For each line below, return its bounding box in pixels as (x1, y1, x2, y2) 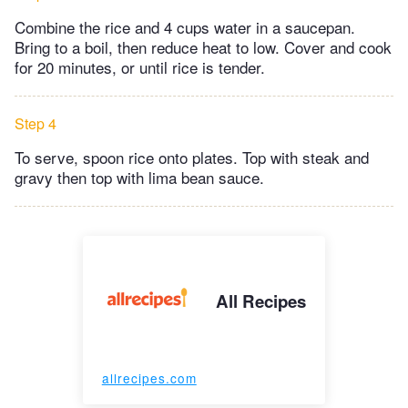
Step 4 (15, 112, 56, 134)
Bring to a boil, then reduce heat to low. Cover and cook (15, 35, 392, 58)
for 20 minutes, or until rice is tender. (15, 55, 265, 78)
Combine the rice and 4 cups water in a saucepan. (15, 15, 355, 38)
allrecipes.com (101, 368, 197, 387)
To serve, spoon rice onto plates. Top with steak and (15, 145, 369, 168)
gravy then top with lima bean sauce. (15, 165, 264, 189)
